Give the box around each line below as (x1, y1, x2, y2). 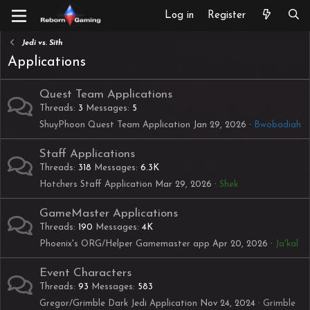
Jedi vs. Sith (21, 39, 63, 47)
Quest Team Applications (39, 89, 172, 100)
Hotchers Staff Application (39, 180, 152, 189)
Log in (165, 10, 194, 21)
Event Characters (39, 267, 131, 279)
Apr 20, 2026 (212, 239, 268, 248)
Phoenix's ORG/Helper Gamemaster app (39, 239, 210, 248)
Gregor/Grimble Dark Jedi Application (39, 299, 197, 308)
